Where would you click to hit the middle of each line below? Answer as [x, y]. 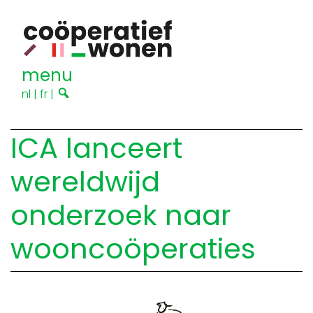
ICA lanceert [96, 148]
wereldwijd [85, 182]
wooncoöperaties [133, 249]
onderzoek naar [121, 216]
